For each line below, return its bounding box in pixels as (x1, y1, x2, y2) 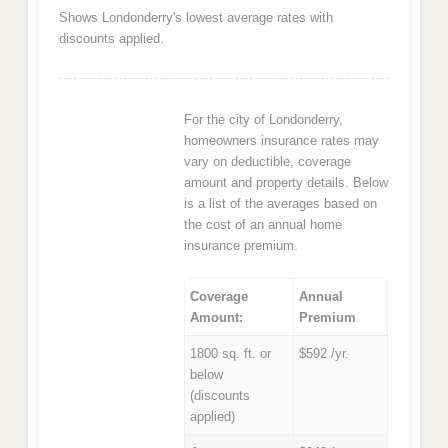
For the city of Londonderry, (184, 112, 344, 128)
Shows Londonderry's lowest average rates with (58, 9, 333, 25)
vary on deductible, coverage (184, 154, 352, 170)
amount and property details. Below (184, 175, 389, 191)
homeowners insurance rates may (184, 133, 380, 149)
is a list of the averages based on (184, 196, 378, 212)
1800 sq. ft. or (189, 345, 271, 361)
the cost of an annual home (184, 217, 343, 233)
